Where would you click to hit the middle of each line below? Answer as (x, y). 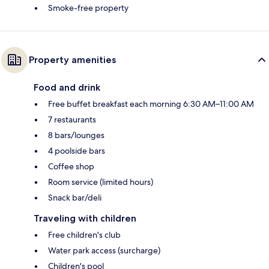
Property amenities (72, 59)
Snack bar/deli (75, 197)
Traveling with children (85, 218)
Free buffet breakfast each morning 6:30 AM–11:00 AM (151, 104)
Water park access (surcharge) (104, 250)
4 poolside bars (77, 150)
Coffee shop (71, 166)
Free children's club (84, 234)
